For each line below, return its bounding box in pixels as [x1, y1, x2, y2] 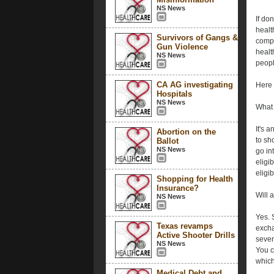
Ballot [156, 136, 179, 146]
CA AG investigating [156, 80, 233, 89]
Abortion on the [156, 127, 216, 136]
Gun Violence [156, 42, 208, 51]
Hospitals [156, 89, 192, 98]
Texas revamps [156, 221, 213, 231]
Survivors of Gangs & [156, 33, 238, 42]
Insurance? [156, 183, 199, 193]
